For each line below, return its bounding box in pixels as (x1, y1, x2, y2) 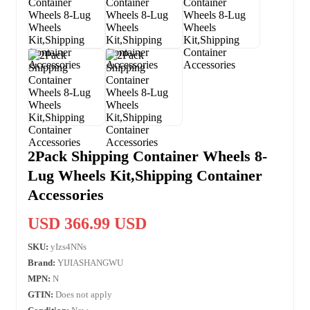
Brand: (28, 257, 55, 268)
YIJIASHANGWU (57, 257, 123, 268)
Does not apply (53, 289, 112, 300)
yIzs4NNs (51, 241, 86, 252)
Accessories (28, 185, 104, 203)
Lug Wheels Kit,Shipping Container (28, 166, 262, 184)
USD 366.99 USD (28, 214, 147, 232)
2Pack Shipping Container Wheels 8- (28, 147, 267, 165)
